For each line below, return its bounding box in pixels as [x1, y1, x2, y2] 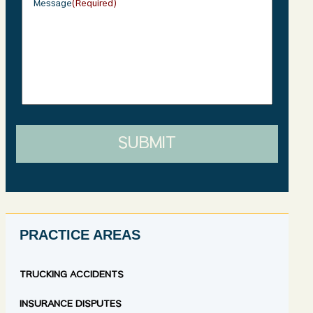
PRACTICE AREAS [20, 227, 141, 242]
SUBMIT [118, 134, 177, 156]
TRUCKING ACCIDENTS [20, 269, 124, 282]
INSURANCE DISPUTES [20, 298, 122, 311]
